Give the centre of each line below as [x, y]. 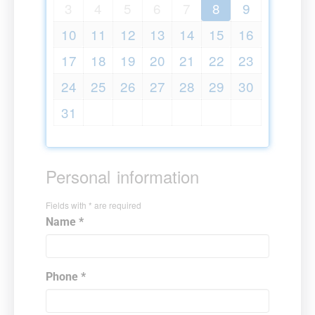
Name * [65, 221]
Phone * [66, 276]
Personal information [122, 176]
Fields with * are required [94, 205]
